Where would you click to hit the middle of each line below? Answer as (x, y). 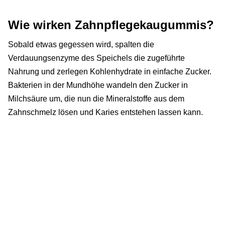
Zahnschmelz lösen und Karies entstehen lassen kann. (105, 112)
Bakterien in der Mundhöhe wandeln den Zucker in (98, 85)
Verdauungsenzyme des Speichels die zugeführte (96, 58)
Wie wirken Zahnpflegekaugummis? (111, 25)
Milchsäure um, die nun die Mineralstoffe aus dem (96, 98)
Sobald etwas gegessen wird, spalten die (81, 44)
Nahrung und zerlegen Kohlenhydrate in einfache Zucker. (110, 71)
